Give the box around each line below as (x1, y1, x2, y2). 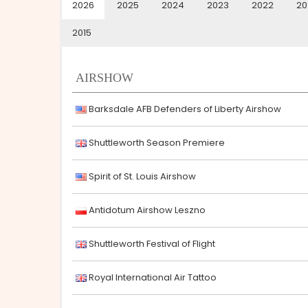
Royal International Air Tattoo (87, 271, 217, 284)
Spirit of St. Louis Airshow (87, 170, 196, 183)
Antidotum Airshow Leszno (87, 203, 206, 217)
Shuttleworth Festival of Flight (87, 237, 215, 250)
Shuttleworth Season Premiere (87, 136, 225, 149)
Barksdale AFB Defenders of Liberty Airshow (87, 102, 281, 115)
